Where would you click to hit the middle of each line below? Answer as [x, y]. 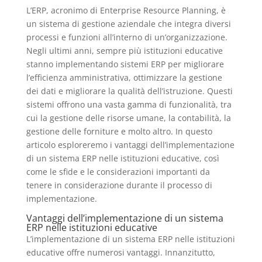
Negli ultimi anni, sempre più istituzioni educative [124, 51]
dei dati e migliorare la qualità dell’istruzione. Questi [129, 91]
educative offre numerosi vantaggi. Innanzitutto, [120, 253]
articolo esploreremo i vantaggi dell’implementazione [130, 145]
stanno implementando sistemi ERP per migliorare [125, 64]
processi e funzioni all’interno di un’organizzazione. [127, 37]
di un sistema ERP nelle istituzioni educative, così [123, 158]
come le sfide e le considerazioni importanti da [118, 172]
